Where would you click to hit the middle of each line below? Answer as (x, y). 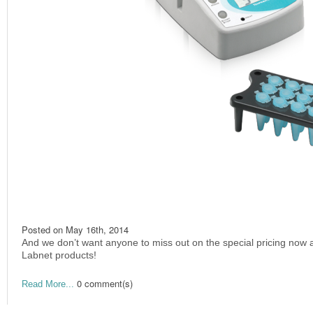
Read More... (48, 284)
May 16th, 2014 (97, 229)
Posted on (44, 229)
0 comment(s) (105, 283)
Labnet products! (59, 255)
